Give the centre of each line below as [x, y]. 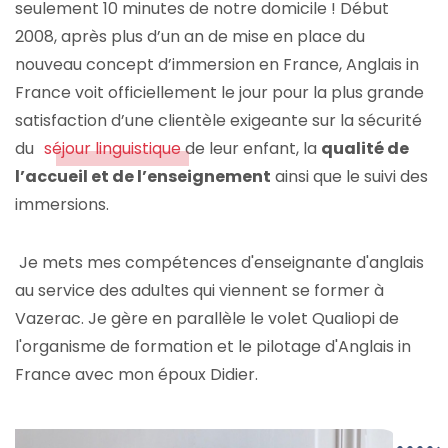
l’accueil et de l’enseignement [143, 176]
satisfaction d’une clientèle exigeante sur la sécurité [218, 120]
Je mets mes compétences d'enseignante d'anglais [219, 262]
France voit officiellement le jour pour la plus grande [219, 92]
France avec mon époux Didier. [138, 374]
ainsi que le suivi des [349, 176]
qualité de [365, 148]
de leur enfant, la [253, 148]
